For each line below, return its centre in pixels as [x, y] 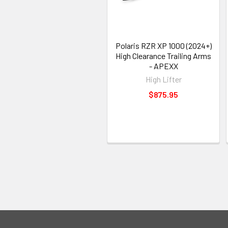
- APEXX [163, 66]
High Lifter [163, 79]
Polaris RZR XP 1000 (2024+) [163, 45]
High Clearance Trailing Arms [163, 55]
